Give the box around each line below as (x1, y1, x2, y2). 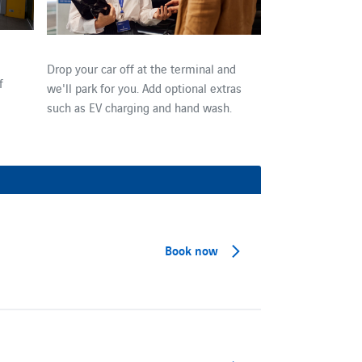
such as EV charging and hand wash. (46, 98, 232, 116)
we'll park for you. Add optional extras (46, 78, 242, 96)
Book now (165, 241, 218, 259)
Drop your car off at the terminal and (46, 59, 236, 77)
